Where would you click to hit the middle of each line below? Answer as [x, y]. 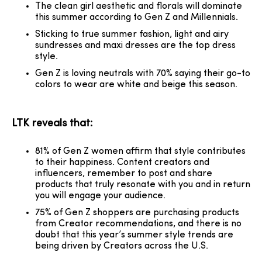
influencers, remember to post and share [124, 174]
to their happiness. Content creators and [122, 163]
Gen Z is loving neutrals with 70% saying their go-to [143, 74]
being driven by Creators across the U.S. [122, 246]
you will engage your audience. [101, 196]
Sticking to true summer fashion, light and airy [132, 35]
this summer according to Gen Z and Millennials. [137, 18]
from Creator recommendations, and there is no [138, 224]
